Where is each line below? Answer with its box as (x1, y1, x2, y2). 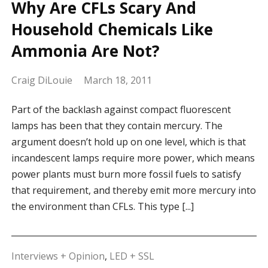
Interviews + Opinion (11, 249, 105, 263)
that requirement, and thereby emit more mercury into (11, 184, 256, 197)
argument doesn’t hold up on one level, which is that (11, 135, 246, 149)
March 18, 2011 (83, 74, 152, 87)
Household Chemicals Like (11, 19, 213, 41)
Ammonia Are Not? (11, 40, 160, 62)
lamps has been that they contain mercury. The (11, 119, 223, 133)
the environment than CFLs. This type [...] (11, 200, 194, 214)
